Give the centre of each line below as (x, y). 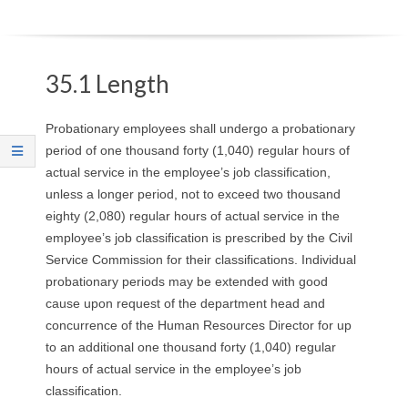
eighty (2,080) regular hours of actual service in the (193, 215)
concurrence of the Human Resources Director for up (199, 325)
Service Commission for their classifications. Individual (201, 259)
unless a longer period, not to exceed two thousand (193, 194)
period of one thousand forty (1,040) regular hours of (198, 150)
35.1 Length (107, 83)
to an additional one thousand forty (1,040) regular (191, 347)
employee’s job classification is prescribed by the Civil (199, 237)
